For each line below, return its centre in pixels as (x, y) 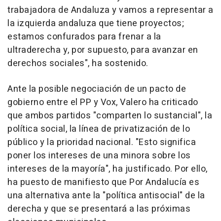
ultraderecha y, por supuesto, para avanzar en (103, 50)
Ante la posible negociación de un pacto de (97, 89)
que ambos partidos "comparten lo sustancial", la (110, 115)
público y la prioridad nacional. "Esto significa (102, 142)
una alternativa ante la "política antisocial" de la (106, 195)
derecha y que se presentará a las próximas (99, 209)
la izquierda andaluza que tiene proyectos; (96, 23)
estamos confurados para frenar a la (84, 37)
